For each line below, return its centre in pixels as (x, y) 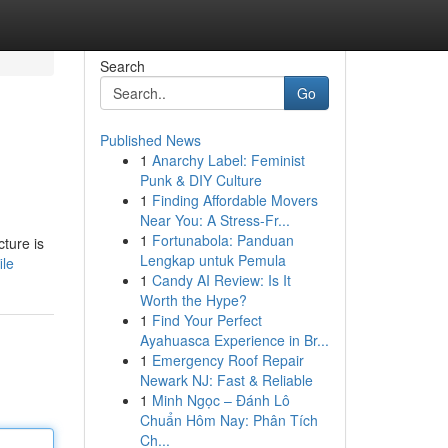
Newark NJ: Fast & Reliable (226, 380)
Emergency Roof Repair (227, 360)
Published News (150, 140)
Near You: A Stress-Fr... (214, 220)
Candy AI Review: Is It (221, 280)
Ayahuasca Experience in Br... (234, 340)
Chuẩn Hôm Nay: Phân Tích (228, 420)
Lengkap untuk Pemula (212, 260)
